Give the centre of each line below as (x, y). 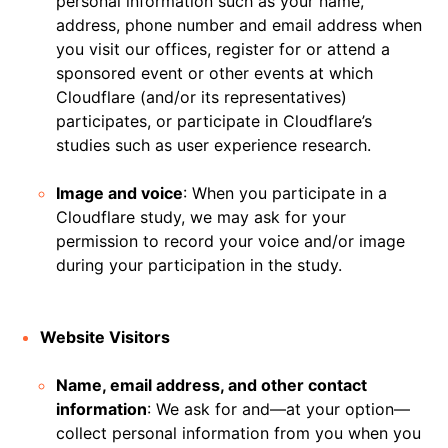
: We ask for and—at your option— (278, 409)
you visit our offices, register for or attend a (223, 49)
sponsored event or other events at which (214, 73)
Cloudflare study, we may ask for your (201, 217)
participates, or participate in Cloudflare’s (214, 121)
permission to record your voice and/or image (230, 241)
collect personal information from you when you (238, 433)
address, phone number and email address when (239, 25)
